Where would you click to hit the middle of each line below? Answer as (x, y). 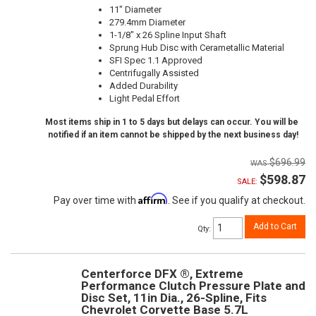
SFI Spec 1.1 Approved (156, 61)
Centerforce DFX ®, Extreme (162, 273)
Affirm (153, 199)
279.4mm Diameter (147, 23)
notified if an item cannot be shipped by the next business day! (173, 135)
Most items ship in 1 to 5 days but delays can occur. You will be (172, 122)
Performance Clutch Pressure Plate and (193, 285)
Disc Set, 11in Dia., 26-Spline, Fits (174, 297)
